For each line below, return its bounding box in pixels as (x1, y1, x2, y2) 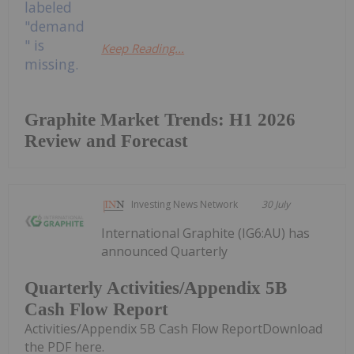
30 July (262, 198, 291, 212)
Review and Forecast (24, 131, 188, 152)
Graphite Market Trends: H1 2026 (24, 110, 296, 130)
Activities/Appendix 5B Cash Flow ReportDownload (24, 319, 322, 337)
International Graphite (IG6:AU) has (101, 224, 311, 243)
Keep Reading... (101, 40, 185, 57)
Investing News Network (131, 198, 239, 212)
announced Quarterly (101, 243, 228, 261)
